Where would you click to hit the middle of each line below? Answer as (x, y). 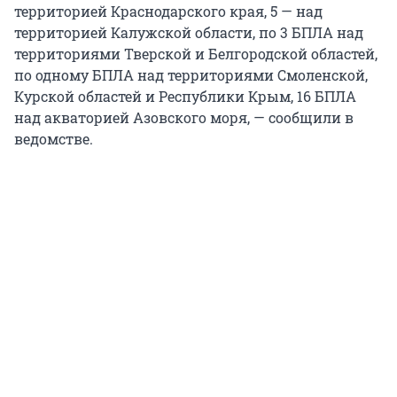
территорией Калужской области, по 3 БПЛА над (189, 32)
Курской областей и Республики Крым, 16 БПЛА (185, 96)
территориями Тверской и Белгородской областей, (196, 53)
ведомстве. (54, 138)
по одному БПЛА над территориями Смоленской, (191, 74)
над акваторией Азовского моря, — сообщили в (184, 117)
